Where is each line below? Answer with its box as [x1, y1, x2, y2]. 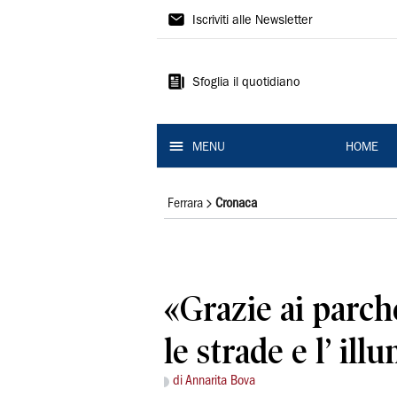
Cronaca [215, 198, 257, 210]
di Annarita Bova [173, 375, 255, 388]
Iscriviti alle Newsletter [192, 15, 312, 27]
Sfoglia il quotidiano [192, 77, 300, 90]
